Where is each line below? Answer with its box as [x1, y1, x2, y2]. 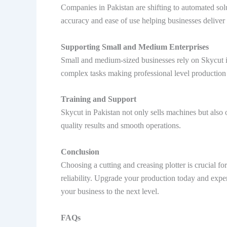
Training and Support [61, 95, 136, 104]
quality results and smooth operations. [61, 121, 181, 130]
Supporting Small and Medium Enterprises [61, 42, 209, 51]
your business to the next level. [61, 187, 159, 196]
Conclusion [61, 147, 99, 156]
